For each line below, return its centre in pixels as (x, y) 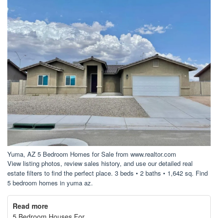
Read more (30, 206)
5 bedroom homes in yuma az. (50, 182)
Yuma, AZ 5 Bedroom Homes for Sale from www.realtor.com (92, 154)
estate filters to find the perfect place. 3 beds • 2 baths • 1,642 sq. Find (108, 173)
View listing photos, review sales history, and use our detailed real (100, 163)
